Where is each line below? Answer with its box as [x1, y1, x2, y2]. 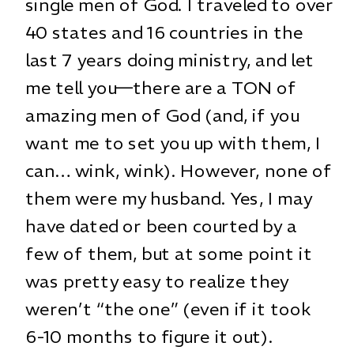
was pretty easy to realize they [25, 269, 289, 292]
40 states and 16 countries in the [25, 21, 303, 43]
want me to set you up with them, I [25, 131, 321, 154]
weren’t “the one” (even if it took [25, 297, 311, 320]
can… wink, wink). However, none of [25, 159, 332, 182]
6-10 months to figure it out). [25, 325, 273, 348]
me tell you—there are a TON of [25, 76, 297, 99]
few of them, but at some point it [25, 242, 312, 265]
